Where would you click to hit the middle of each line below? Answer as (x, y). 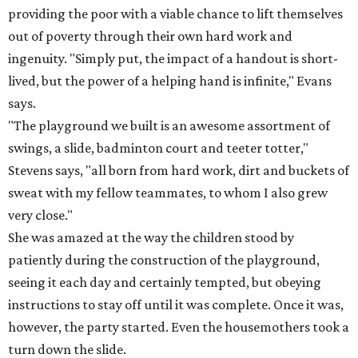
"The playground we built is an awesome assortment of (169, 125)
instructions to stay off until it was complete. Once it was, (176, 304)
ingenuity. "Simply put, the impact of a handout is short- (173, 58)
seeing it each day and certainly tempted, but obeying (165, 282)
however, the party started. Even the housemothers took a (179, 327)
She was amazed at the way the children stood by (151, 237)
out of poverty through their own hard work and (150, 36)
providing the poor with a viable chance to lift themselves (175, 14)
